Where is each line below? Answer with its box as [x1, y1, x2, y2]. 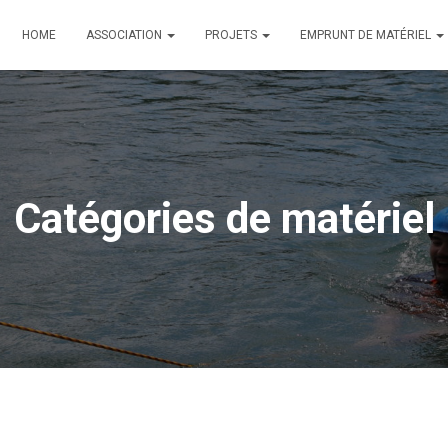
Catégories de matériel [13, 194, 435, 243]
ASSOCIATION [86, 28, 166, 42]
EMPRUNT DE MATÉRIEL [300, 28, 435, 42]
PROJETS [205, 28, 261, 42]
